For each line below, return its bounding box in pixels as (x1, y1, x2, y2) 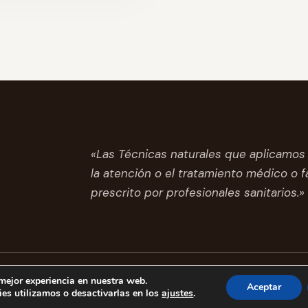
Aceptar (246, 280, 281, 294)
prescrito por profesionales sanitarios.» (91, 185, 305, 201)
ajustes (162, 287, 194, 300)
